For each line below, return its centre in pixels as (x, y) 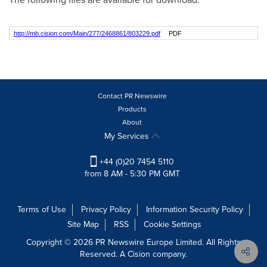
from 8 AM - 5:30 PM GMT (132, 174)
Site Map (83, 225)
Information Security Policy (195, 210)
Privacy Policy (106, 210)
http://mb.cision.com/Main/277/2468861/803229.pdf (87, 33)
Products (132, 109)
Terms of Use (42, 210)
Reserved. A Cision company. (133, 254)
